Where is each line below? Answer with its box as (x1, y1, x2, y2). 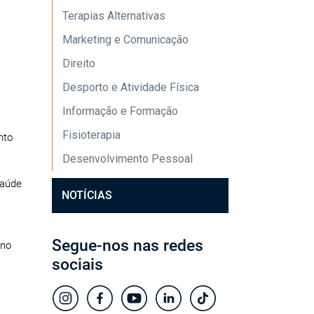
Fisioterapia (62, 128, 121, 142)
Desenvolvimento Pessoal (62, 152, 193, 165)
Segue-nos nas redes (51, 235, 203, 255)
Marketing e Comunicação (62, 33, 189, 46)
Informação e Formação (62, 104, 178, 118)
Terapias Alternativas (62, 9, 165, 22)
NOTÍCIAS (61, 189, 112, 202)
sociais (51, 254, 103, 274)
